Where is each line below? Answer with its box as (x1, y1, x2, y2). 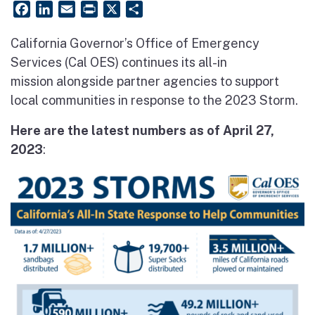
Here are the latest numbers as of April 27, (11, 123, 274, 138)
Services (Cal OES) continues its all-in (11, 55, 227, 70)
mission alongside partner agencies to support (11, 74, 279, 89)
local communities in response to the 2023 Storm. (11, 93, 298, 108)
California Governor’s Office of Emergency (11, 36, 259, 51)
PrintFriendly (98, 2, 168, 15)
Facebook (30, 2, 82, 15)
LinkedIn (53, 2, 97, 15)
